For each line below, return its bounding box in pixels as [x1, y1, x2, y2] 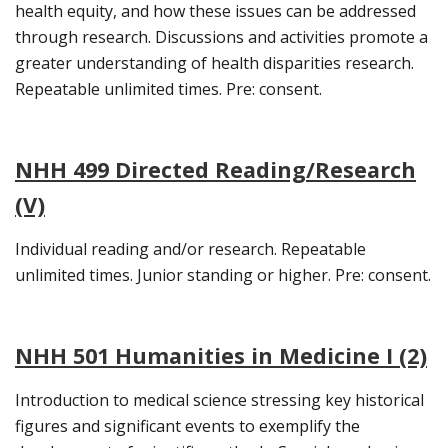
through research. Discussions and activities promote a [15, 26, 428, 49]
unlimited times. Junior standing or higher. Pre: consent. [15, 264, 431, 287]
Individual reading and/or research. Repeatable [15, 238, 366, 261]
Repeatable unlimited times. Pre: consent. [15, 78, 322, 101]
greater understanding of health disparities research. [15, 52, 414, 75]
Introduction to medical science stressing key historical [15, 389, 424, 412]
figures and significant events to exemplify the [15, 415, 360, 438]
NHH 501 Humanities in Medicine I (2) [15, 341, 427, 371]
